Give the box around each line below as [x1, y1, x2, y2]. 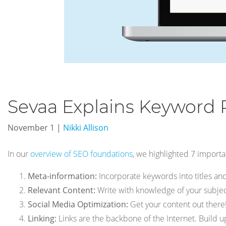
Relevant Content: [28, 184, 95, 196]
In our [8, 148, 30, 159]
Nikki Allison [63, 122, 108, 133]
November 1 [8, 122, 56, 133]
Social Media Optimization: [28, 198, 128, 210]
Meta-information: [28, 170, 97, 182]
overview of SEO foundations [30, 148, 133, 159]
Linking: [28, 212, 56, 224]
